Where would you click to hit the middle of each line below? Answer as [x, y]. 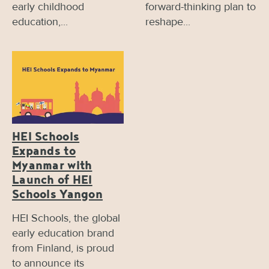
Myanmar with [52, 167]
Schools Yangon [58, 196]
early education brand [63, 233]
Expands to [44, 153]
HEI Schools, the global [66, 218]
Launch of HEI [52, 182]
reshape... [168, 21]
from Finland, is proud [63, 248]
